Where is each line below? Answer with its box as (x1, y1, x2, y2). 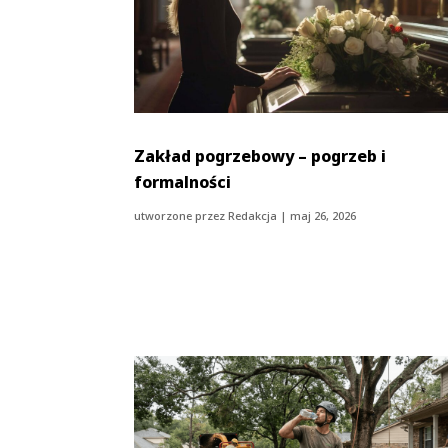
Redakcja (228, 207, 278, 223)
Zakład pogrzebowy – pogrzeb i (134, 144, 387, 167)
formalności (134, 170, 232, 193)
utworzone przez (134, 207, 229, 223)
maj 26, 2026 (290, 207, 357, 223)
